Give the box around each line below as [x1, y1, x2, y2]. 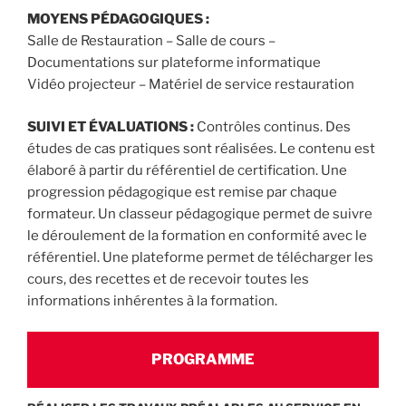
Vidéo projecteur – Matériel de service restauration [27, 76, 354, 93]
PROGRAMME [151, 351, 255, 369]
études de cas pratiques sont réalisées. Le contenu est [27, 140, 375, 157]
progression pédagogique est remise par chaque [27, 183, 337, 200]
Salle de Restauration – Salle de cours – [27, 33, 275, 50]
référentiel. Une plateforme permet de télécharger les [27, 248, 373, 266]
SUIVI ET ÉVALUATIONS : [27, 118, 197, 135]
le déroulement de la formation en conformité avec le [27, 227, 367, 244]
